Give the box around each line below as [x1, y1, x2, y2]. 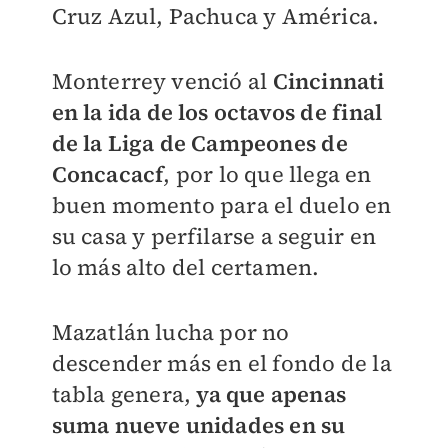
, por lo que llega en [163, 158, 372, 189]
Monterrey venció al [51, 65, 273, 96]
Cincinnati [272, 65, 385, 96]
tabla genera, [51, 378, 192, 409]
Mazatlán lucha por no [51, 316, 290, 347]
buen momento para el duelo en [51, 189, 392, 220]
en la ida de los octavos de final [51, 96, 383, 127]
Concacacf [51, 158, 164, 189]
